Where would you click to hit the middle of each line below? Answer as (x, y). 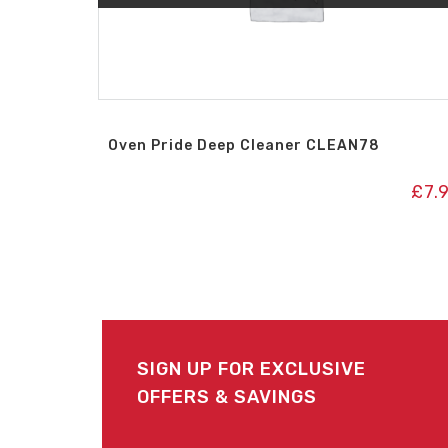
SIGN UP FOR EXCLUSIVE (251, 368)
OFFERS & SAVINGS (227, 396)
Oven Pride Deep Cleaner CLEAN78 (244, 145)
